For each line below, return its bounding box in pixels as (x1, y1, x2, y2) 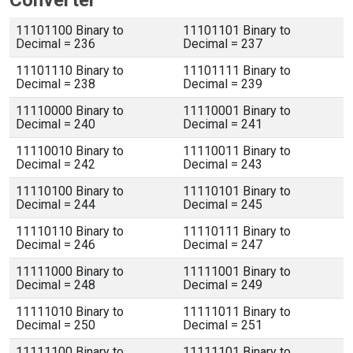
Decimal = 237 (183, 36, 262, 51)
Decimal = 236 (16, 36, 95, 51)
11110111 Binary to (183, 224, 291, 239)
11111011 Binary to (183, 304, 291, 319)
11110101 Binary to (183, 184, 291, 199)
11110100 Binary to (16, 184, 124, 199)
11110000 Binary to (16, 103, 124, 118)
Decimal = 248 (16, 277, 95, 292)
